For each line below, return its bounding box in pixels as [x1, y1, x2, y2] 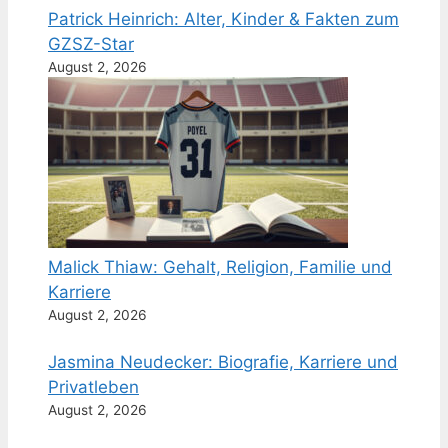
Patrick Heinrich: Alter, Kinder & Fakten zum [48, 9, 399, 30]
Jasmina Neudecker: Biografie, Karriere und [48, 352, 398, 373]
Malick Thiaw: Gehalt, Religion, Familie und [48, 257, 392, 278]
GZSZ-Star [48, 34, 134, 55]
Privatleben [48, 377, 139, 398]
